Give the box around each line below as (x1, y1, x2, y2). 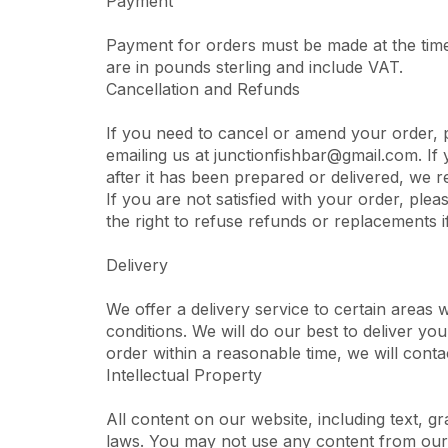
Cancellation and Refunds (106, 79, 300, 99)
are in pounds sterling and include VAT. (106, 57, 403, 77)
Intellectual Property (106, 365, 262, 385)
